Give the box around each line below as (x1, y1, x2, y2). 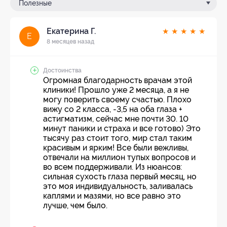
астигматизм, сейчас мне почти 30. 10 (43, 114, 188, 124)
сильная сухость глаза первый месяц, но (43, 172, 197, 181)
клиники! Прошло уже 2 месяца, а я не (43, 85, 189, 95)
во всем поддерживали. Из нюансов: (43, 162, 182, 172)
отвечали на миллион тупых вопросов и (43, 153, 196, 162)
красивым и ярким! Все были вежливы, (43, 143, 188, 153)
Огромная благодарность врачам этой (43, 75, 192, 85)
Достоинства (43, 67, 82, 74)
